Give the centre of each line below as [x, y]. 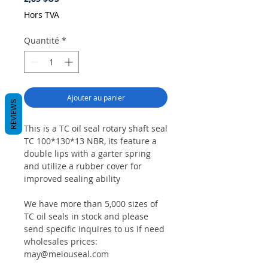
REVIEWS [13, 114]
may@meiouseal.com [66, 254]
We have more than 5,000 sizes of [91, 204]
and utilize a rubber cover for [83, 166]
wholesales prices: [61, 242]
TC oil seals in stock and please [86, 217]
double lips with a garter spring [87, 154]
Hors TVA [42, 15]
